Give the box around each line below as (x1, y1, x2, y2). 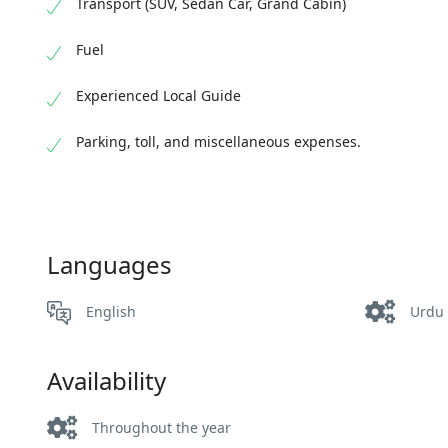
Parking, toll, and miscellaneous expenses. (76, 132, 361, 152)
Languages (47, 248, 172, 282)
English (86, 302, 136, 322)
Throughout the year (92, 418, 231, 438)
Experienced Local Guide (76, 86, 241, 106)
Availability (47, 364, 166, 398)
